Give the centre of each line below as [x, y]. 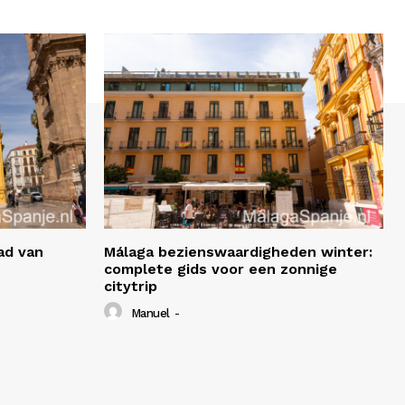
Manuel [150, 313]
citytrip [131, 287]
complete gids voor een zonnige [221, 269]
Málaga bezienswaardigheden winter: [238, 252]
